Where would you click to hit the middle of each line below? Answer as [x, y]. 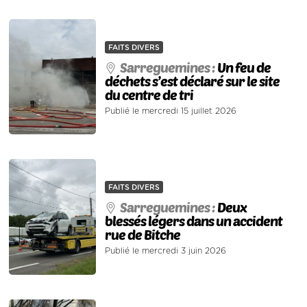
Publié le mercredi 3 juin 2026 [166, 250]
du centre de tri [149, 94]
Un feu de [244, 67]
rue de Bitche [143, 234]
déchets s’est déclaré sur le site [193, 81]
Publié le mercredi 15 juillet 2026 [171, 111]
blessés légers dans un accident [194, 220]
